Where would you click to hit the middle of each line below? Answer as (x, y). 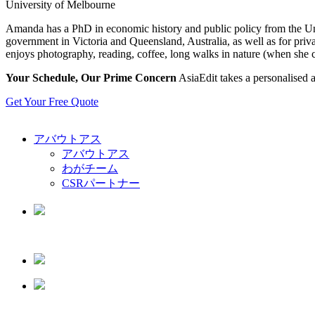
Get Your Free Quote (52, 101)
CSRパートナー (101, 183)
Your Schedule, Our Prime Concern (91, 77)
